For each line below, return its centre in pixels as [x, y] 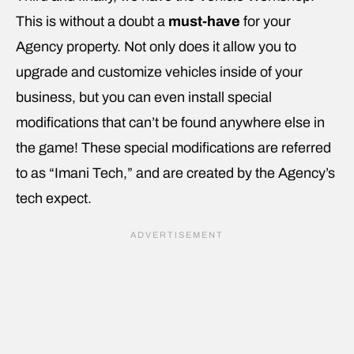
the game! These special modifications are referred [173, 147]
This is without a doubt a [92, 21]
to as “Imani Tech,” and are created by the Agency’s [175, 173]
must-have [204, 21]
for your [265, 21]
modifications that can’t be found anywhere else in [170, 122]
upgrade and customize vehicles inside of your [159, 72]
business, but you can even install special [144, 97]
